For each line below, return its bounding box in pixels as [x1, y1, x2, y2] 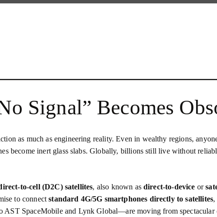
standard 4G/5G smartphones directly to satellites [48, 195, 214, 203]
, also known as [93, 183, 144, 191]
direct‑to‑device [143, 183, 195, 191]
